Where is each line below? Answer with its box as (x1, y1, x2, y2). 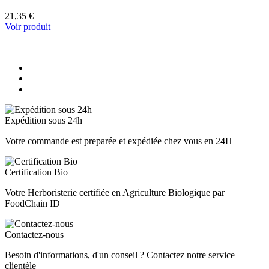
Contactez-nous (5, 229, 64, 240)
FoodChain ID (5, 198, 60, 209)
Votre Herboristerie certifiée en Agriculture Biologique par (5, 187, 225, 198)
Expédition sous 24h (5, 115, 82, 126)
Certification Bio (5, 167, 68, 178)
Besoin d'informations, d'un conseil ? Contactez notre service (5, 250, 235, 261)
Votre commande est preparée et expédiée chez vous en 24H (5, 136, 232, 147)
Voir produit (5, 22, 50, 32)
